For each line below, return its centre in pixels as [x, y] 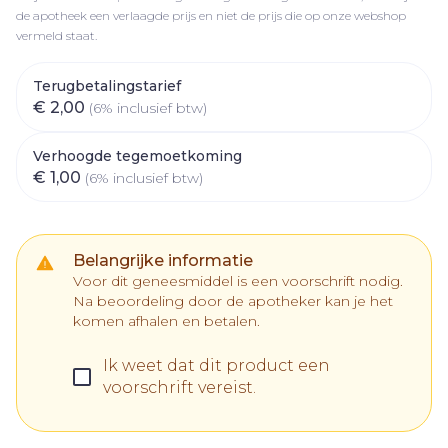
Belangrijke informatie [163, 260]
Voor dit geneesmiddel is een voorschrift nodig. [238, 281]
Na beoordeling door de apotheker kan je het [233, 301]
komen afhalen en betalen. [166, 321]
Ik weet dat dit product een [216, 365]
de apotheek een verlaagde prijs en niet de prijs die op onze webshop [211, 15]
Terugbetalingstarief [107, 86]
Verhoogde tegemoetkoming [137, 156]
